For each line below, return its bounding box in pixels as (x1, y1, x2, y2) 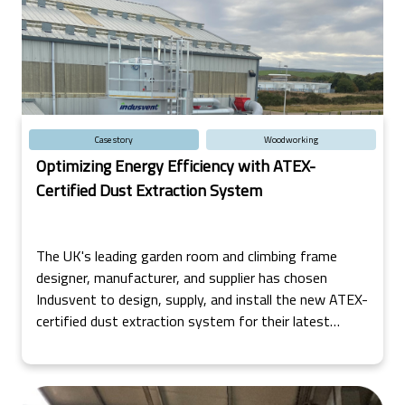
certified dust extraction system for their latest (36, 309, 330, 332)
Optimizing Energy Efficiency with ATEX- (36, 153, 316, 178)
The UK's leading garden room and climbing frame (36, 244, 337, 267)
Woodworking (264, 132, 318, 146)
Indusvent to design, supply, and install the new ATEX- (36, 287, 368, 310)
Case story (95, 132, 133, 146)
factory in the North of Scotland (36, 331, 235, 353)
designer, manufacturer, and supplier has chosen (36, 266, 327, 288)
